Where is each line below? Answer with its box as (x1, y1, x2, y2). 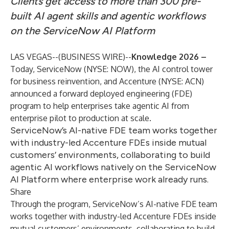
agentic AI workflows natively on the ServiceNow (10, 162, 216, 173)
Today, (10, 64, 37, 74)
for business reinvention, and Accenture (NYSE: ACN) (10, 76, 204, 86)
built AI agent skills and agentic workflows (10, 10, 205, 22)
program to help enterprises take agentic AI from (10, 101, 189, 111)
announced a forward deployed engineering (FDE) (10, 88, 192, 99)
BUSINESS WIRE (61, 52, 123, 62)
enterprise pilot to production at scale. (10, 113, 151, 123)
